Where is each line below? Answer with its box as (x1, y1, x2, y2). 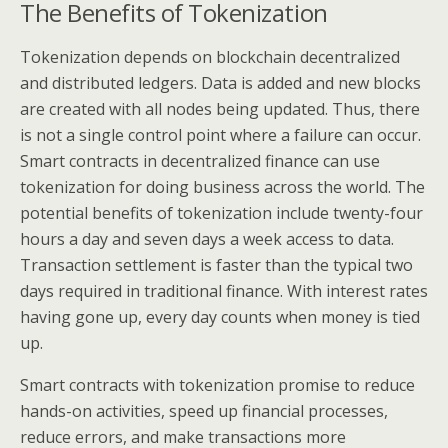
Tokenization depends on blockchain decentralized (20, 46, 400, 68)
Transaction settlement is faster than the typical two (20, 254, 413, 276)
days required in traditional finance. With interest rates (20, 280, 428, 302)
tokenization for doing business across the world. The (20, 176, 425, 198)
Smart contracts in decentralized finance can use (20, 150, 380, 172)
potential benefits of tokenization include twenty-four (20, 202, 423, 224)
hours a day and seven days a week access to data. (20, 228, 394, 250)
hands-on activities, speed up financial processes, (20, 400, 388, 422)
